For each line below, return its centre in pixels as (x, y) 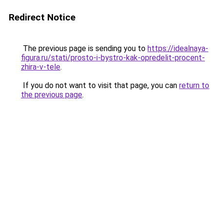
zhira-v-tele (41, 67)
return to (194, 85)
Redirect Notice (42, 17)
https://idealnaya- (178, 48)
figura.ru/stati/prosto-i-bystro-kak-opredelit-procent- (113, 58)
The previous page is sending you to (84, 48)
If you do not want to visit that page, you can (100, 85)
